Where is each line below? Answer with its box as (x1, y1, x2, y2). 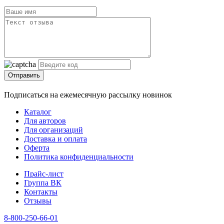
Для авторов (24, 116, 66, 125)
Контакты (24, 187, 57, 196)
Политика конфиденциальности (24, 152, 133, 161)
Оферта (24, 143, 49, 152)
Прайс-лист (24, 169, 63, 178)
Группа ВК (24, 178, 61, 187)
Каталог (24, 107, 51, 116)
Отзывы (24, 196, 51, 205)
